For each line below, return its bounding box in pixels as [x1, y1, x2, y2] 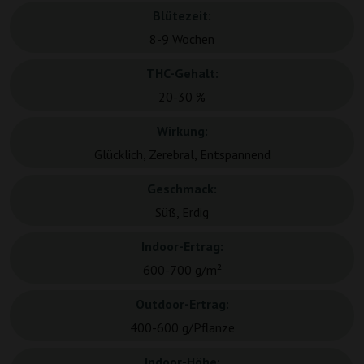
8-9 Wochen [149, 31, 214, 48]
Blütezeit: [153, 7, 211, 24]
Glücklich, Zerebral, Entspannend [93, 146, 271, 163]
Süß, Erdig [155, 204, 209, 221]
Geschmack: [147, 180, 217, 197]
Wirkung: [156, 123, 208, 140]
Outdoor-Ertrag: [135, 296, 229, 313]
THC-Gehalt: [145, 65, 219, 82]
